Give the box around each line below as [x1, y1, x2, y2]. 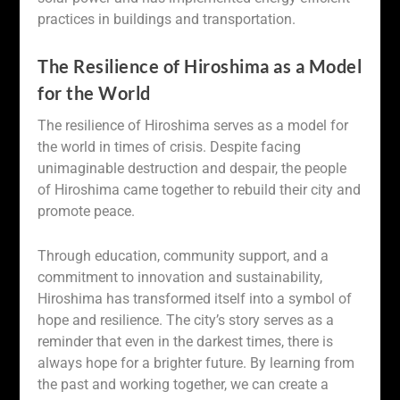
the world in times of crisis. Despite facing [37, 138, 302, 156]
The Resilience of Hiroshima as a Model [37, 55, 362, 78]
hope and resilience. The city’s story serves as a [37, 311, 335, 329]
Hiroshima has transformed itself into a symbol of [37, 289, 353, 307]
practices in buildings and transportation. [37, 10, 296, 28]
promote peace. [37, 203, 136, 221]
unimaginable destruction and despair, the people [37, 160, 347, 178]
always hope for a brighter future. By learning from [37, 354, 355, 371]
